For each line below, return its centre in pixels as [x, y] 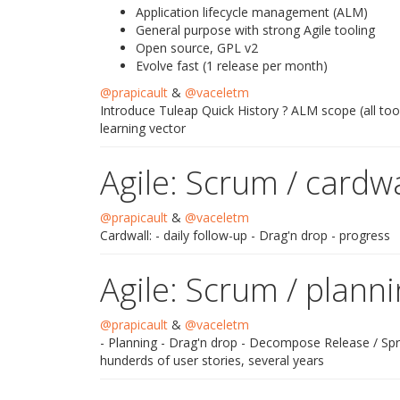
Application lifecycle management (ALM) [252, 12]
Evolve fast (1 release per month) [232, 66]
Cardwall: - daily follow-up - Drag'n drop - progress [245, 235]
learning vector [143, 128]
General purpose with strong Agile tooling [255, 30]
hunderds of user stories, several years [212, 360]
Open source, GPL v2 [197, 48]
